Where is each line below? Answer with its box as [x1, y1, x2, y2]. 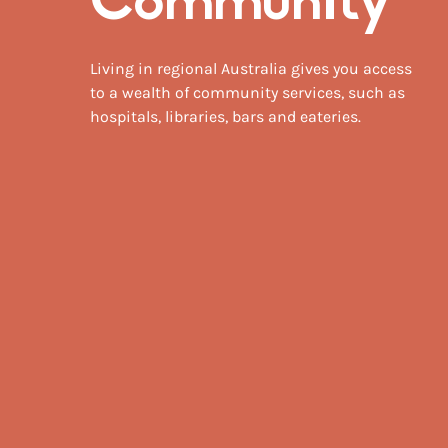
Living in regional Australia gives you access [90, 59, 412, 78]
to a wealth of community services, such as [90, 83, 405, 102]
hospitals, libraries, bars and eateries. [90, 107, 361, 126]
